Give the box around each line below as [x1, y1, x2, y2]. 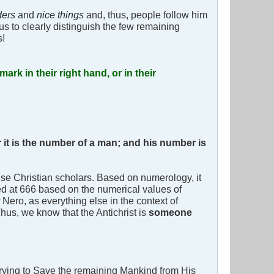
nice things [37, 9, 84, 21]
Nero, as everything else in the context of [2, 195, 178, 207]
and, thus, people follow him [84, 9, 207, 21]
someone [146, 207, 192, 218]
